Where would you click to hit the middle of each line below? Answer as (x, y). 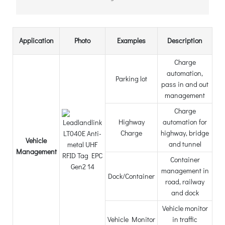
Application (36, 41)
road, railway (185, 182)
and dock (185, 193)
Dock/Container (131, 176)
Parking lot (131, 79)
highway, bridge (185, 133)
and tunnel (185, 144)
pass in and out (185, 84)
